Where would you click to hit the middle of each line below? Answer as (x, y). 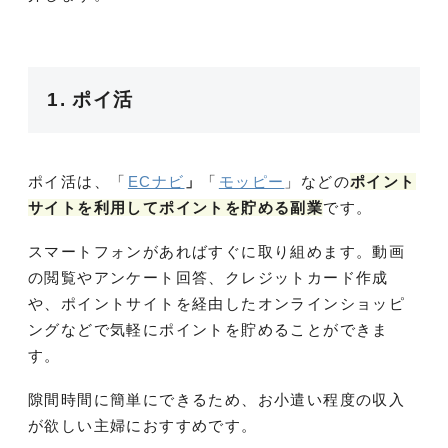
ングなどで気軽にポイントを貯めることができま (208, 329)
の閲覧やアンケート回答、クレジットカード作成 (208, 277)
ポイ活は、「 (77, 181)
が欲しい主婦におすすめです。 (143, 425)
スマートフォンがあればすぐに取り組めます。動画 (217, 251)
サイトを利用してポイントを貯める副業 (176, 207)
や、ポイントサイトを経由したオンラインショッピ (217, 303)
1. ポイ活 (90, 99)
